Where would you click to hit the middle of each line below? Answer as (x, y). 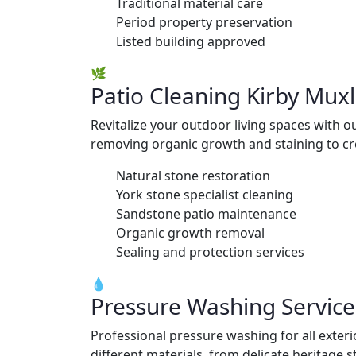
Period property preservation (204, 22)
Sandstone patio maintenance (206, 213)
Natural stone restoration (193, 175)
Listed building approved (191, 41)
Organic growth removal (190, 232)
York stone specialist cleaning (205, 194)
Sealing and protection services (210, 252)
